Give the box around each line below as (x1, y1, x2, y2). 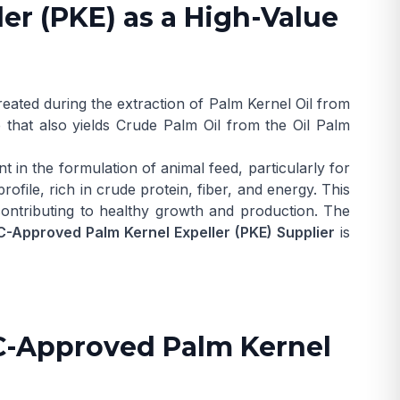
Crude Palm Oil (116, 116, 221, 134)
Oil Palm (293, 116, 351, 134)
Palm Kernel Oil (208, 95, 312, 112)
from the (220, 116, 294, 134)
